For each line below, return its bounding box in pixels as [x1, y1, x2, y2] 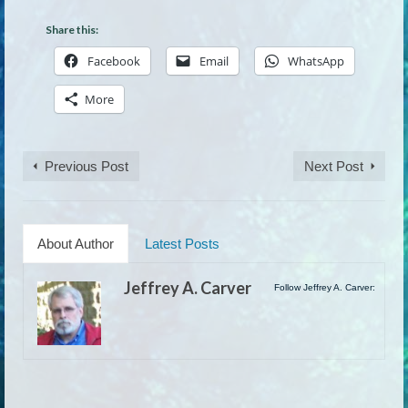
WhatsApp [288, 53, 344, 69]
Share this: [46, 23, 98, 36]
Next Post [304, 158, 363, 174]
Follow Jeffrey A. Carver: [274, 282, 375, 292]
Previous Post [45, 158, 128, 174]
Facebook [87, 53, 140, 69]
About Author [37, 236, 114, 251]
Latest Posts [145, 236, 219, 251]
